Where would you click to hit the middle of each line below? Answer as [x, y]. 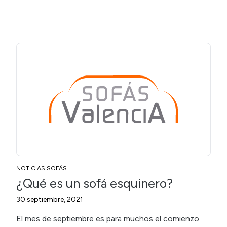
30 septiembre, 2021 [50, 199]
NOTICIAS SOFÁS [42, 168]
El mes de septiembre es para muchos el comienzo [108, 218]
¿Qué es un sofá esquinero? [94, 183]
